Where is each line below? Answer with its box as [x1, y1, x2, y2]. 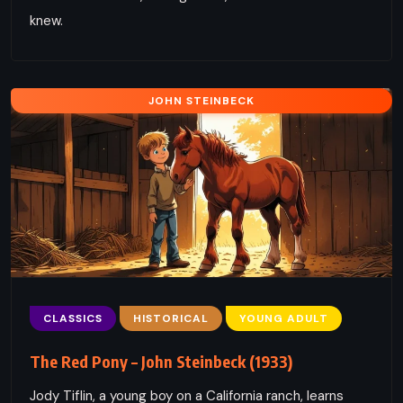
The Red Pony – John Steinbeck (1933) [30, 350, 292, 372]
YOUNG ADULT [239, 310, 328, 326]
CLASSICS [43, 310, 103, 326]
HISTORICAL [133, 310, 209, 326]
